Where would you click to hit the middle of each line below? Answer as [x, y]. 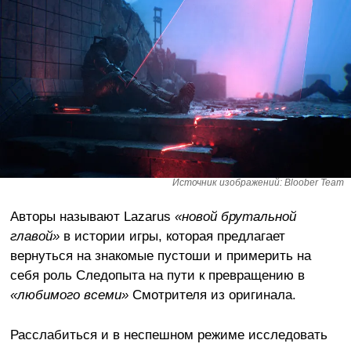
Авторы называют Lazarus [92, 216]
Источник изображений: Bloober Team [258, 182]
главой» [34, 235]
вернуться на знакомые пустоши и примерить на [160, 255]
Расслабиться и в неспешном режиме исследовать [168, 334]
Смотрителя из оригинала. [212, 294]
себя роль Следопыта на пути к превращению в [157, 275]
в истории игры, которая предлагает [172, 235]
